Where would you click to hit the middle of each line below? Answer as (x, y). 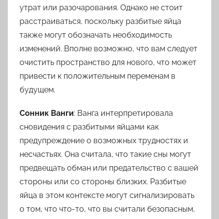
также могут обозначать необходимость (96, 35)
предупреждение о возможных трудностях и (104, 141)
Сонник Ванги (47, 113)
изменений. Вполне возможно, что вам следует (109, 49)
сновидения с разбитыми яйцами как (89, 127)
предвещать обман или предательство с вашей (109, 168)
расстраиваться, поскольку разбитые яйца (100, 22)
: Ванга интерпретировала (123, 113)
